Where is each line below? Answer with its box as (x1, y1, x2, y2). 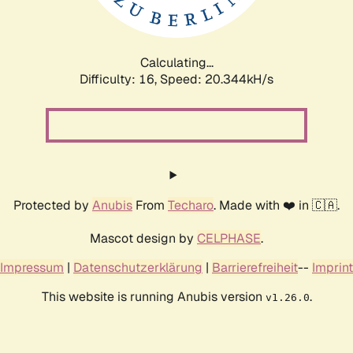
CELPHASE (197, 229, 261, 247)
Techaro (168, 196, 214, 214)
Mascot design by (90, 229, 197, 247)
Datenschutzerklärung (73, 258, 203, 276)
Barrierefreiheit (212, 258, 298, 276)
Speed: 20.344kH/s (160, 70, 273, 87)
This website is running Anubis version (41, 288, 266, 305)
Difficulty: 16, (80, 70, 160, 87)
